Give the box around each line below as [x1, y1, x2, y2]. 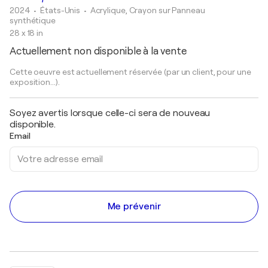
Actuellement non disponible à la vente [10, 45, 187, 57]
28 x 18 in [10, 28, 43, 38]
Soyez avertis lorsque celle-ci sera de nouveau [10, 108, 211, 118]
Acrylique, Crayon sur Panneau [90, 5, 205, 15]
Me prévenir [107, 201, 161, 212]
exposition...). [10, 77, 60, 87]
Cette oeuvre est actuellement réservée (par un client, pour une [10, 67, 251, 77]
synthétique [10, 16, 56, 25]
